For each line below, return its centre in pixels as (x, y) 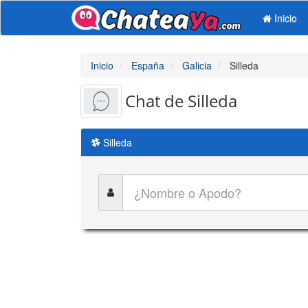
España (148, 65)
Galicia (197, 65)
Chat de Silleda (181, 100)
